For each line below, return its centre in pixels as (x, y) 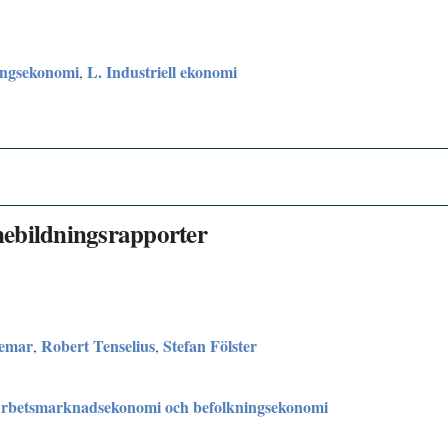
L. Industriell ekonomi (162, 71)
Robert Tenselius (98, 345)
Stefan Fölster (210, 345)
